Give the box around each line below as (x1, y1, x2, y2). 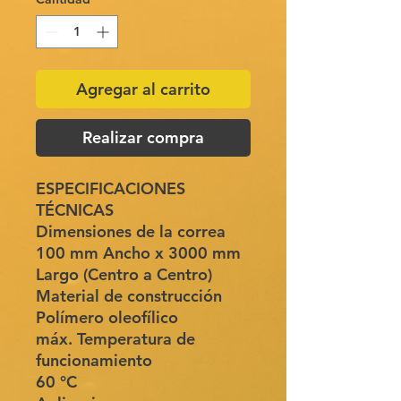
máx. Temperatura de (36, 328, 195, 350)
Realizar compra (82, 127, 204, 149)
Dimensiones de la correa (36, 221, 226, 243)
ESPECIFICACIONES (36, 178, 185, 200)
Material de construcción (36, 286, 222, 307)
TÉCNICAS (36, 200, 114, 221)
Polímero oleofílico (36, 307, 178, 328)
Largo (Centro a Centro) (36, 264, 212, 286)
